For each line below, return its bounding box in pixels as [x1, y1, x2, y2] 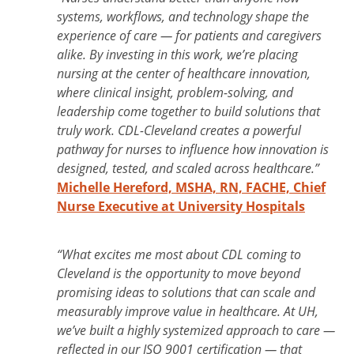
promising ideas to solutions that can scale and [57, 283, 315, 300]
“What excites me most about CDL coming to [57, 245, 301, 262]
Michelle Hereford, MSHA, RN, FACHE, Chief [57, 178, 326, 196]
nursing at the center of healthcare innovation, [57, 64, 311, 81]
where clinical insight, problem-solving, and [57, 83, 293, 100]
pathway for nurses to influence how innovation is [57, 140, 329, 157]
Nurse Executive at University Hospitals [57, 197, 305, 215]
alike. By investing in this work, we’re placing [57, 45, 298, 62]
